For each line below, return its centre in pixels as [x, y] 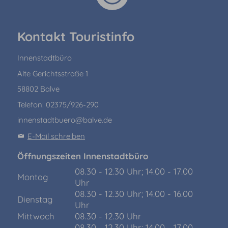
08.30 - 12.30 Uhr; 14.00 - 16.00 [134, 194]
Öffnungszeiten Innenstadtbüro [82, 156]
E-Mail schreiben [56, 136]
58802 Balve [38, 89]
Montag [33, 177]
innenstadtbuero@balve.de [64, 120]
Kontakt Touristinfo [76, 37]
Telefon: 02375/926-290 [58, 104]
